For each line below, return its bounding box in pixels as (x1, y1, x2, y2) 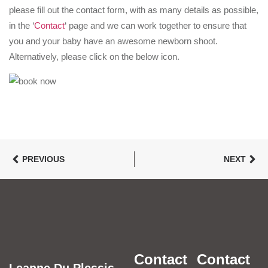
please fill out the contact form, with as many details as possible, (9, 5, 258, 16)
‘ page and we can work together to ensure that (65, 20, 246, 31)
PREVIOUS (22, 154, 65, 165)
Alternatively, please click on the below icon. (9, 51, 179, 62)
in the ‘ (9, 20, 34, 31)
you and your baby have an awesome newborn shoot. (9, 36, 218, 47)
